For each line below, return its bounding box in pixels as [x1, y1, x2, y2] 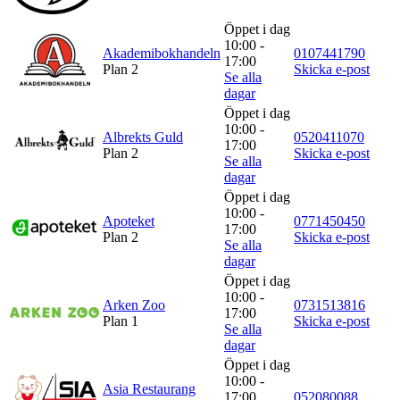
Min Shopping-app [25, 335, 146, 353]
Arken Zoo [103, 296, 165, 312]
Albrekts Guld [103, 129, 183, 145]
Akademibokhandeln [103, 45, 221, 61]
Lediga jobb [25, 236, 103, 254]
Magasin [25, 269, 80, 287]
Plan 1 [103, 312, 138, 329]
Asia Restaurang [103, 380, 196, 396]
